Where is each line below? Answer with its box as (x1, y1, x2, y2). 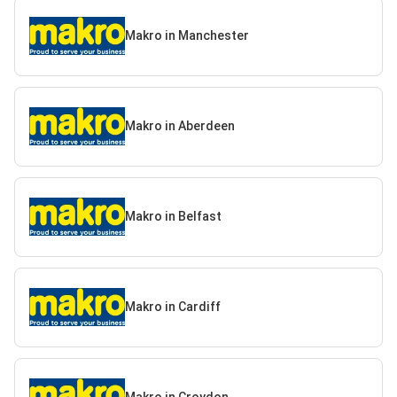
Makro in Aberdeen (124, 119, 235, 134)
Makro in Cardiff (124, 300, 221, 315)
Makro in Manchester (124, 28, 249, 43)
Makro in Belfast (124, 209, 222, 224)
